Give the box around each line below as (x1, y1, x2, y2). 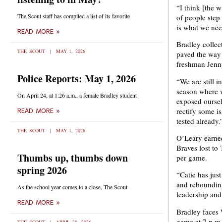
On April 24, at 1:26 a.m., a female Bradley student (17, 91, 137, 99)
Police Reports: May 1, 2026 (17, 71, 136, 86)
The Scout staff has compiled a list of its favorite (17, 12, 130, 20)
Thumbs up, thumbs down (17, 151, 128, 165)
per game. (176, 152, 207, 163)
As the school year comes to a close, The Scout (17, 183, 127, 191)
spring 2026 (17, 163, 67, 177)
